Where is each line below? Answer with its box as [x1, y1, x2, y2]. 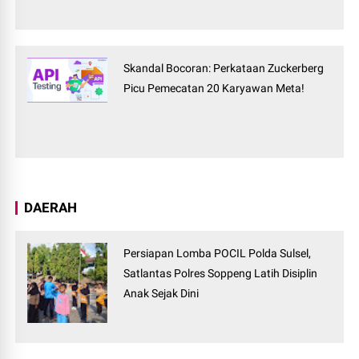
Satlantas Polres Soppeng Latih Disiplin [123, 267, 318, 280]
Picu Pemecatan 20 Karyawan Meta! [123, 82, 305, 95]
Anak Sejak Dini [123, 287, 200, 301]
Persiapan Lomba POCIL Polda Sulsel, [123, 247, 312, 260]
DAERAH [24, 200, 78, 216]
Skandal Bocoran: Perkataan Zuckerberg [123, 62, 325, 75]
